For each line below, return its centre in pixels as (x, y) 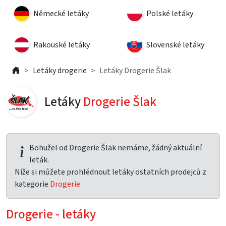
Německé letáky (61, 14)
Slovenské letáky (175, 45)
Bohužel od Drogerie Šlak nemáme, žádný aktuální (116, 148)
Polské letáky (170, 14)
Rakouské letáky (62, 45)
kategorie (32, 184)
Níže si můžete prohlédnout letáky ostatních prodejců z (110, 172)
